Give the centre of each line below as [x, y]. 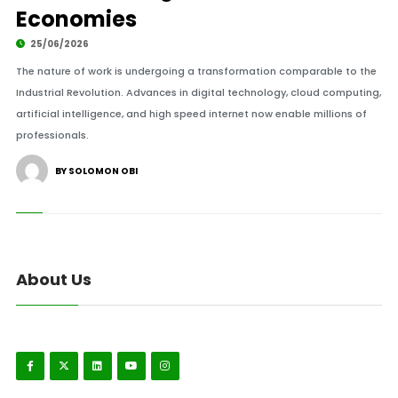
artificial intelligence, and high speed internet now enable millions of [191, 114]
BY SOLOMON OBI [96, 171]
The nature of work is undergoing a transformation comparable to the [196, 71]
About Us [53, 279]
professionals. [52, 135]
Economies [76, 19]
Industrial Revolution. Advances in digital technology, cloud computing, [198, 92]
